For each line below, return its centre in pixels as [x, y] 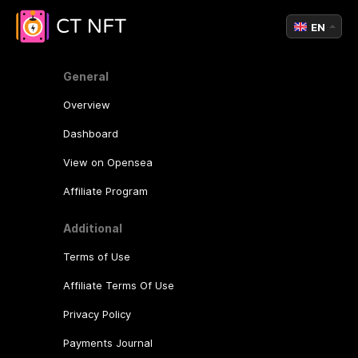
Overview [86, 105]
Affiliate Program [105, 191]
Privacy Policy [97, 314]
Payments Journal [107, 343]
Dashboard [90, 134]
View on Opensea [107, 163]
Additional [92, 229]
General [86, 77]
